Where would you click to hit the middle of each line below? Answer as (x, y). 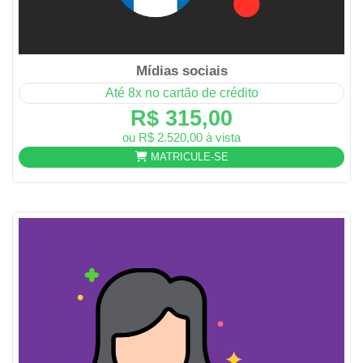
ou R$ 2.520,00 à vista (181, 137)
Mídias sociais (181, 70)
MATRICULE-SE (188, 157)
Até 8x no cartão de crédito (181, 92)
